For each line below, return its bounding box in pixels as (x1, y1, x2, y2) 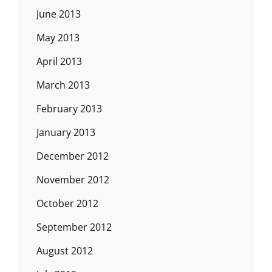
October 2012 (36, 196, 98, 210)
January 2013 (36, 125, 95, 139)
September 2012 (36, 220, 112, 234)
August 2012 (36, 243, 93, 257)
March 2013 (36, 78, 90, 92)
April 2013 (36, 54, 82, 68)
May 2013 (36, 30, 80, 44)
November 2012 (36, 172, 109, 186)
